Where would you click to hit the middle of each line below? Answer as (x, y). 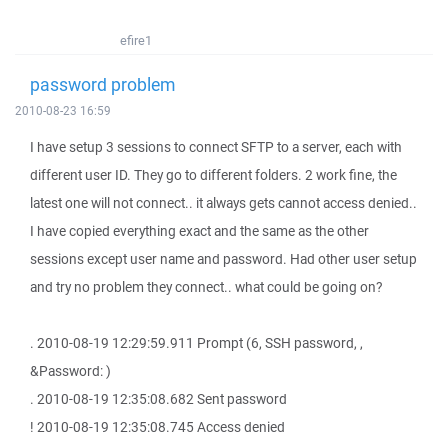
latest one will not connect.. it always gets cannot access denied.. (223, 203)
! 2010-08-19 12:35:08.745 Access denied (157, 427)
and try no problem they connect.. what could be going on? (206, 287)
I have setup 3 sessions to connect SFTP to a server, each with (216, 147)
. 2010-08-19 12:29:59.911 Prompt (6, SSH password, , (196, 343)
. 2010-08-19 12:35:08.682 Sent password (158, 399)
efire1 (136, 40)
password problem (102, 84)
